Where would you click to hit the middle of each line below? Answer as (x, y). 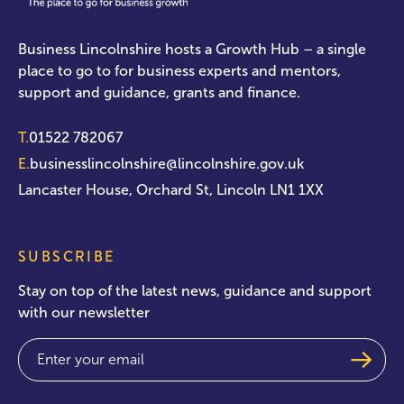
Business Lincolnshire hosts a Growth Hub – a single (192, 49)
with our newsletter (84, 312)
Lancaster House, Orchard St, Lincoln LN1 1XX (171, 189)
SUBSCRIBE (67, 256)
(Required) (86, 349)
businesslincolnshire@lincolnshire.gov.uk (167, 163)
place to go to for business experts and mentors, (179, 70)
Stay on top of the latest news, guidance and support (195, 290)
